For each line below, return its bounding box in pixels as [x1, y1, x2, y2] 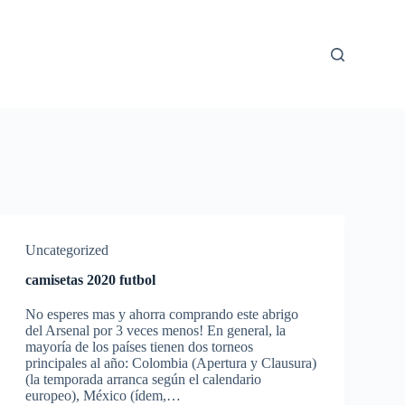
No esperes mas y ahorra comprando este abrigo [24, 306, 298, 322]
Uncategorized [24, 242, 108, 258]
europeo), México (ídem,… [24, 388, 181, 403]
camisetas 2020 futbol [24, 272, 155, 287]
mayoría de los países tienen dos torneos [24, 339, 253, 354]
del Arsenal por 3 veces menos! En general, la [24, 323, 286, 338]
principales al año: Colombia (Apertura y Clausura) [24, 355, 316, 371]
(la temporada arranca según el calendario [24, 372, 261, 387]
